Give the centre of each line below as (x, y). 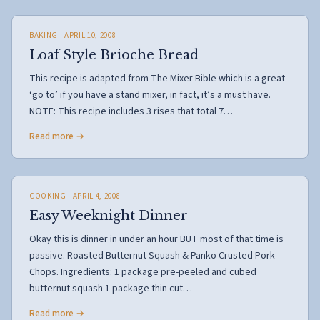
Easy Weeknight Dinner (109, 216)
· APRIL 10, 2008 (87, 35)
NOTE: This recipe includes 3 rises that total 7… (131, 111)
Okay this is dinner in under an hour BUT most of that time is (156, 239)
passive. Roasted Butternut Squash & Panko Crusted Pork (152, 256)
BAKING (44, 35)
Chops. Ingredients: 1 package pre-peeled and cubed (143, 272)
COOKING (48, 196)
